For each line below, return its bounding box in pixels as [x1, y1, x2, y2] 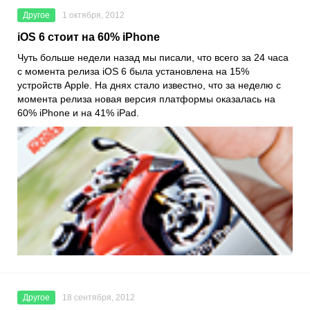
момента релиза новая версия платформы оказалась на [17, 93, 275, 104]
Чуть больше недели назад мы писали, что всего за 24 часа [17, 51, 289, 63]
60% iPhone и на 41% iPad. [17, 107, 139, 118]
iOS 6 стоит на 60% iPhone [17, 30, 160, 43]
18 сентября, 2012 [62, 292, 135, 302]
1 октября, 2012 [62, 10, 125, 20]
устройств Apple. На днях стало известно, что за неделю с [17, 79, 281, 91]
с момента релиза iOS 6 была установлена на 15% [17, 65, 249, 77]
